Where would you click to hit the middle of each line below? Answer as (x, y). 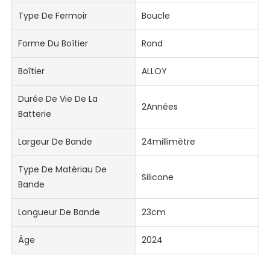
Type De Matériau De (63, 170)
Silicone (157, 177)
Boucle (155, 16)
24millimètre (168, 142)
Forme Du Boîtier (53, 44)
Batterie (35, 114)
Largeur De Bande (55, 142)
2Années (159, 106)
